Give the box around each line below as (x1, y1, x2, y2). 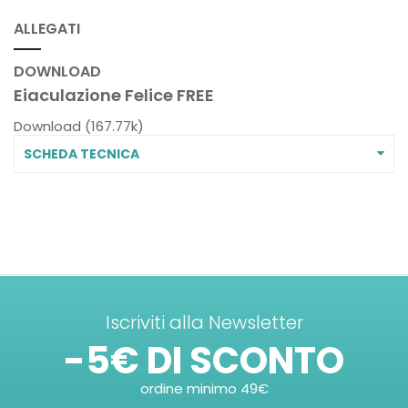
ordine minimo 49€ (139, 378, 269, 398)
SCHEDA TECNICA (24, 144, 139, 163)
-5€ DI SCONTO (64, 334, 344, 386)
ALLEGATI (14, 17, 80, 39)
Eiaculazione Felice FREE (14, 83, 214, 107)
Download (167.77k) (14, 116, 144, 136)
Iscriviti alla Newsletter (105, 309, 303, 335)
